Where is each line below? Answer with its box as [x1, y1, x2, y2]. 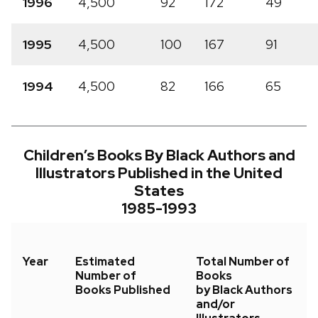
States [134, 181, 184, 201]
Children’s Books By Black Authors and [23, 146, 295, 165]
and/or [196, 297, 235, 312]
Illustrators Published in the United [35, 163, 283, 183]
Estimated [75, 254, 135, 270]
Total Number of [196, 254, 290, 270]
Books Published [75, 283, 170, 298]
